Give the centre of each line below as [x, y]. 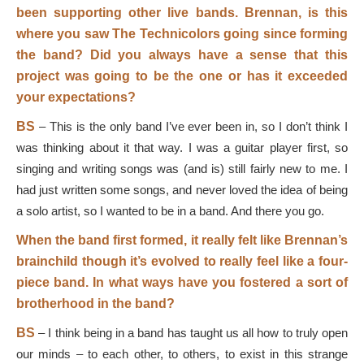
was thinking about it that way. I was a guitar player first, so [182, 147]
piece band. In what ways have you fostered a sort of [182, 282]
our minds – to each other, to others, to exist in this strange [182, 354]
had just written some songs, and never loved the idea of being [182, 190]
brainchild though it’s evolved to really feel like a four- [182, 261]
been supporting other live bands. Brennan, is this [182, 13]
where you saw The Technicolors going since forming [182, 34]
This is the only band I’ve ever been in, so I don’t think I [199, 126]
